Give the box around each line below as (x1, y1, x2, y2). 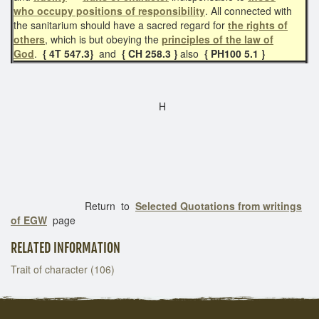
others (14, 31, 45, 46)
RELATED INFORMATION (11, 239, 120, 256)
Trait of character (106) (11, 261, 115, 276)
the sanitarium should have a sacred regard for (14, 17, 228, 32)
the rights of (228, 17, 288, 32)
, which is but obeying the (45, 31, 162, 46)
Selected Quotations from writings (135, 198, 302, 213)
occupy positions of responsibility (37, 3, 205, 18)
